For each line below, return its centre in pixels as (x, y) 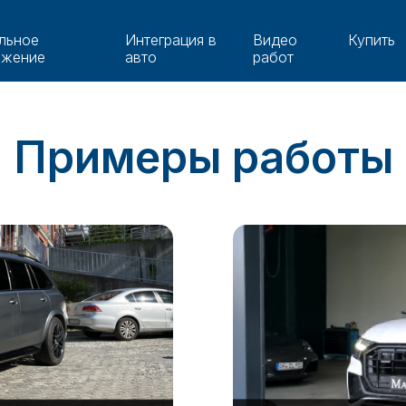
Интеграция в (170, 40)
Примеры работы (203, 157)
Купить (371, 40)
